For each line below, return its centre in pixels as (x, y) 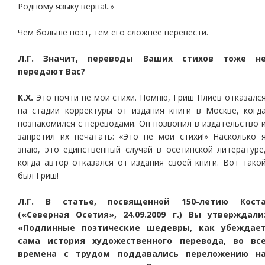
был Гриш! (38, 175)
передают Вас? (51, 71)
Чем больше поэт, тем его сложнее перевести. (113, 32)
